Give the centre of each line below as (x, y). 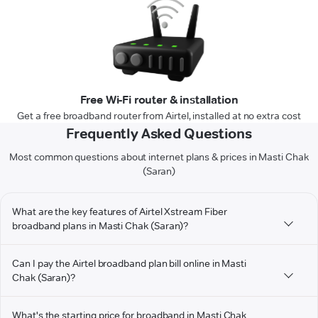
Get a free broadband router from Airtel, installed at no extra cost (159, 116)
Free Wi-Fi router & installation (159, 100)
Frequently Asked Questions (159, 134)
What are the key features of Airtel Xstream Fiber (120, 212)
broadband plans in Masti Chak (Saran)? (100, 226)
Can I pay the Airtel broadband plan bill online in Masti (130, 264)
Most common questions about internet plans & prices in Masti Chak (159, 157)
